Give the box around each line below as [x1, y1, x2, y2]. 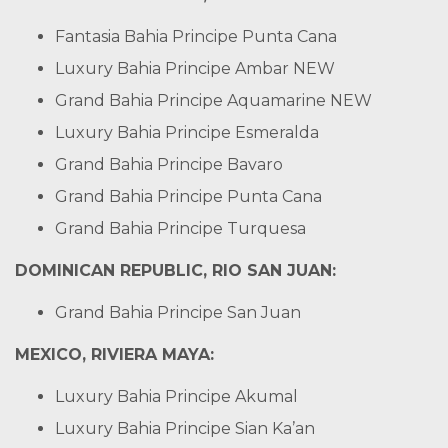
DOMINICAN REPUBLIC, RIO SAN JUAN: [15, 261, 336, 280]
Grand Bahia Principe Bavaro [55, 155, 283, 174]
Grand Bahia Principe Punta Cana [55, 187, 322, 206]
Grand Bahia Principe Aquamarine [55, 91, 330, 110]
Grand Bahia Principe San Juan [55, 303, 301, 322]
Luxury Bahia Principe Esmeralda [55, 123, 319, 142]
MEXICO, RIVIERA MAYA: [15, 345, 214, 364]
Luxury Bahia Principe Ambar [55, 59, 293, 78]
